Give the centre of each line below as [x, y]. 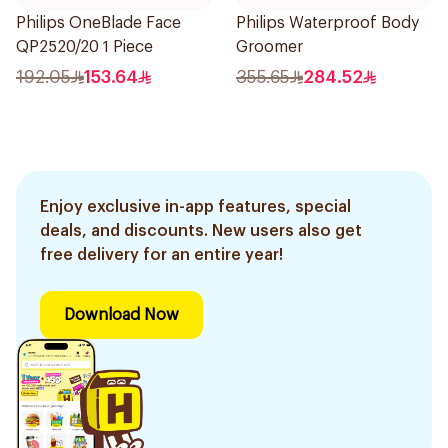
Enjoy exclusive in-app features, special [195, 207]
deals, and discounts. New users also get [201, 231]
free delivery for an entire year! [161, 255]
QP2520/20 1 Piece [84, 47]
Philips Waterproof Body [327, 23]
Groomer [269, 47]
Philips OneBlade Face [98, 23]
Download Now [121, 315]
